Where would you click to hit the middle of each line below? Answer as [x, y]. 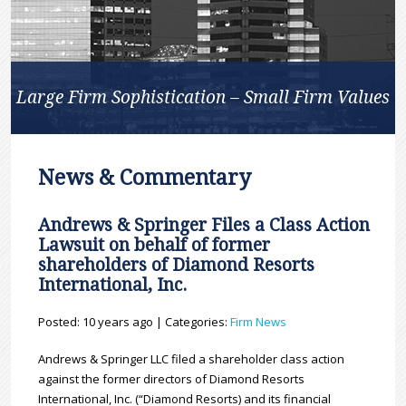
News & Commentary [145, 179]
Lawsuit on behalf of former [155, 246]
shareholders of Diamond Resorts [177, 266]
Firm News [259, 322]
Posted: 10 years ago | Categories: [135, 322]
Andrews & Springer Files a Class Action [204, 226]
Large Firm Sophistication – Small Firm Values [203, 98]
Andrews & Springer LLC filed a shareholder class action [192, 359]
